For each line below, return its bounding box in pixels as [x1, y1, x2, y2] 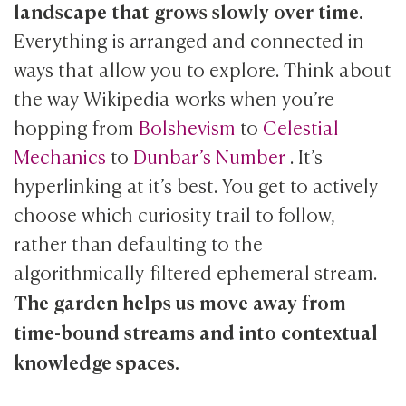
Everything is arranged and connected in [14, 25, 365, 54]
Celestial [263, 112, 340, 141]
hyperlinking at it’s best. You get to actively [14, 170, 379, 199]
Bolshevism [139, 112, 237, 141]
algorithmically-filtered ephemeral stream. [14, 257, 378, 286]
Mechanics [14, 141, 107, 170]
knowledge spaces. [14, 346, 180, 376]
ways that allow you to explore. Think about [14, 54, 392, 83]
